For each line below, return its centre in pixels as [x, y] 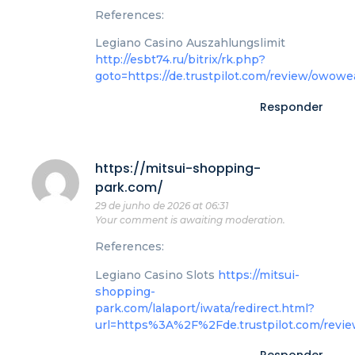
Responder [292, 107]
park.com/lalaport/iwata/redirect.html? [205, 308]
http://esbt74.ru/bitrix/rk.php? [180, 60]
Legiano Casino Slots [157, 275]
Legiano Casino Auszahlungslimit [190, 43]
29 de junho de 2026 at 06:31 [162, 205]
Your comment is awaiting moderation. [190, 219]
